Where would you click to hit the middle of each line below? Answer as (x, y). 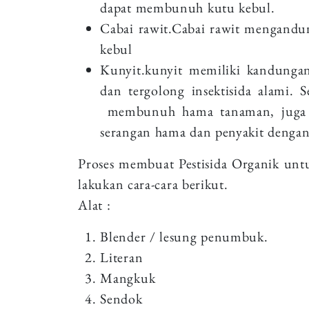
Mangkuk (128, 278)
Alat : (94, 205)
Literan (122, 257)
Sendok (121, 298)
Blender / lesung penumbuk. (184, 236)
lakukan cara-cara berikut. (153, 184)
